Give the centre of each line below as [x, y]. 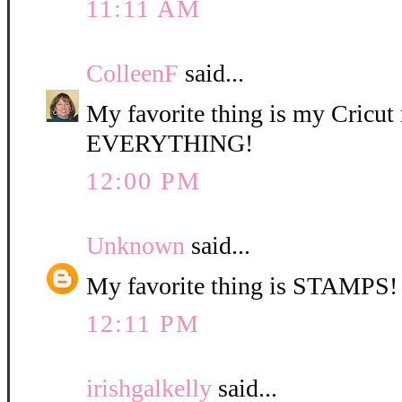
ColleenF [132, 74]
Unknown [135, 246]
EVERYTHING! [170, 144]
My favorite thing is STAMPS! [242, 286]
